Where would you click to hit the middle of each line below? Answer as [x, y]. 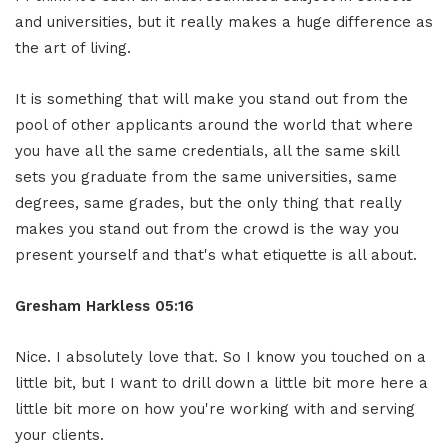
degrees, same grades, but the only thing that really [208, 202]
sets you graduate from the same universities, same [206, 176]
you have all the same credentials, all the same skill [207, 150]
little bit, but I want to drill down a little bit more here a [221, 382]
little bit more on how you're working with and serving [215, 408]
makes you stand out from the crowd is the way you [207, 228]
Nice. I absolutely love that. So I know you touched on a [220, 356]
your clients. [59, 434]
